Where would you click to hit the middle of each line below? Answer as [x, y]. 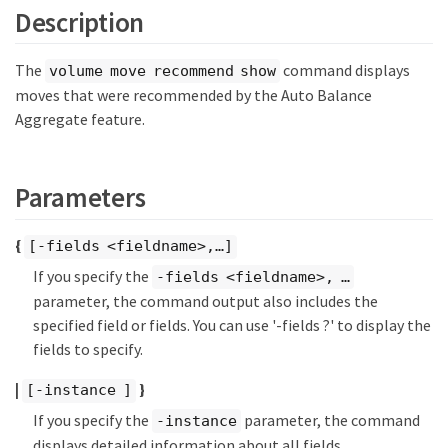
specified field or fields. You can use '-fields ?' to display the [232, 325]
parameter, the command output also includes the [205, 301]
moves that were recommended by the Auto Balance [193, 95]
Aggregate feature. [80, 119]
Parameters [80, 196]
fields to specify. [88, 349]
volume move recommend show [163, 70]
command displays [345, 69]
